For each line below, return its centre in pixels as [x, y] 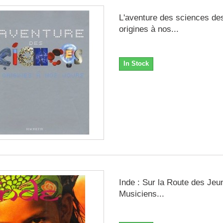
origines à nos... [149, 29]
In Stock [136, 63]
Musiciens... [141, 194]
